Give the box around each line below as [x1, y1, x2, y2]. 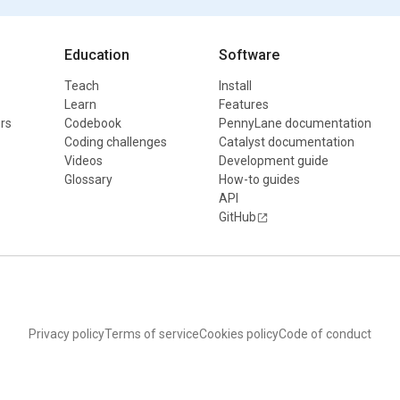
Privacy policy [29, 326, 104, 341]
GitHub [218, 210, 256, 224]
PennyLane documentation [218, 116, 371, 130]
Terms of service [104, 326, 199, 341]
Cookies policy [199, 326, 279, 341]
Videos [63, 154, 103, 168]
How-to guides [218, 172, 300, 187]
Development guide [218, 154, 329, 168]
